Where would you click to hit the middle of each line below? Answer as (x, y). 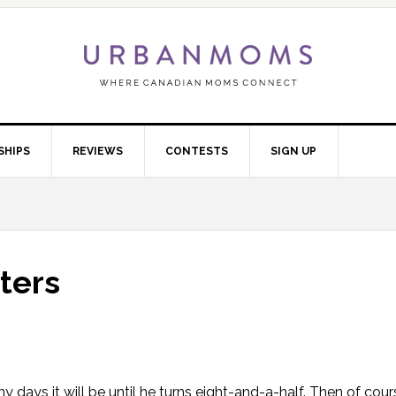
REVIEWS (98, 151)
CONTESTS (197, 151)
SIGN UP (293, 151)
